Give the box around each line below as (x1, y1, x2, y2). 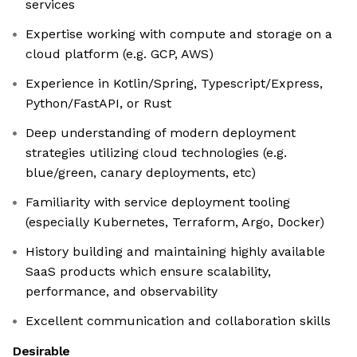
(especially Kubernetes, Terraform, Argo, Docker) (25, 214, 324, 230)
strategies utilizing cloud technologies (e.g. (25, 145, 287, 161)
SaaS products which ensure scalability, (25, 264, 271, 280)
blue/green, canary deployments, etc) (25, 165, 256, 181)
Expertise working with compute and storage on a (25, 26, 332, 42)
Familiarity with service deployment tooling (25, 194, 290, 210)
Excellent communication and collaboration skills (25, 313, 331, 329)
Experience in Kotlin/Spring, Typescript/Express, (25, 76, 323, 92)
